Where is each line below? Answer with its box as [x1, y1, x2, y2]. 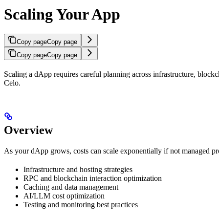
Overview [4, 124, 53, 137]
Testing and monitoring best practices [23, 200, 138, 209]
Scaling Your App [4, 5, 120, 23]
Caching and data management [23, 183, 118, 192]
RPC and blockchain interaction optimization [23, 174, 162, 183]
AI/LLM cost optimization [23, 192, 105, 200]
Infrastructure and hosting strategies [23, 165, 132, 174]
